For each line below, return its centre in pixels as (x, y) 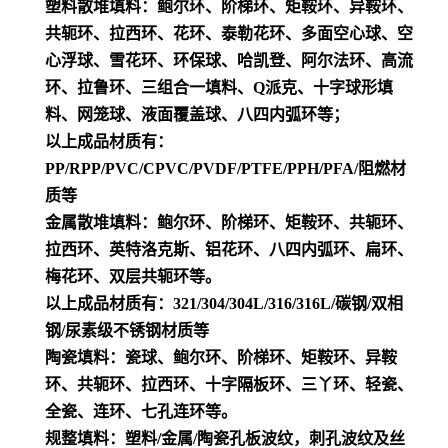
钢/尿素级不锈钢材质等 (127, 330)
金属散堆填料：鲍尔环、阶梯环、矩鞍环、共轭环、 (229, 222)
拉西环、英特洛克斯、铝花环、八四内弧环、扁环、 (229, 249)
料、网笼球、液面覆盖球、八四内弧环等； (197, 114)
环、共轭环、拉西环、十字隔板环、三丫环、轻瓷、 (229, 384)
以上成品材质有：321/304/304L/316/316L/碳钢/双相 (224, 303)
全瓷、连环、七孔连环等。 (141, 411)
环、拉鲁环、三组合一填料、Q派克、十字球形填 (219, 87)
